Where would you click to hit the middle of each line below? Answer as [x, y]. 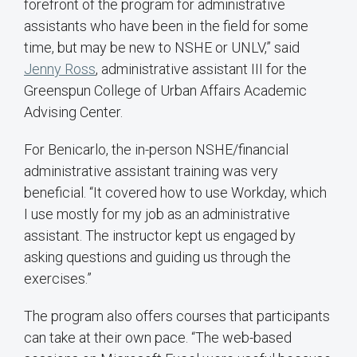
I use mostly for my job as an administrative [157, 214]
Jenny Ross [60, 69]
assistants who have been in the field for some [166, 26]
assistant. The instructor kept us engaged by [160, 236]
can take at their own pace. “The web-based [158, 338]
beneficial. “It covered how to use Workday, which [175, 193]
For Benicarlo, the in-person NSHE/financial [156, 150]
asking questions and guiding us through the [157, 257]
